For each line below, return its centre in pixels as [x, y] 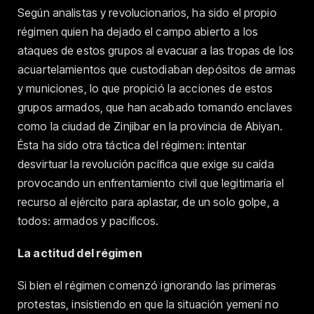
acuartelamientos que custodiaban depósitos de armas [157, 69]
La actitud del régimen [80, 253]
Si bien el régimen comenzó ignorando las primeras [147, 285]
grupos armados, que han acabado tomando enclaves [155, 107]
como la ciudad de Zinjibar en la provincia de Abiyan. [150, 126]
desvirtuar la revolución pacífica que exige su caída [146, 164]
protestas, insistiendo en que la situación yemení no [148, 304]
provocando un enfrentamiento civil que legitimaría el [151, 183]
